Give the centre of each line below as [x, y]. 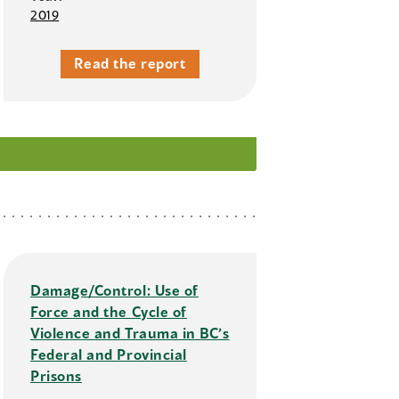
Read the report [130, 63]
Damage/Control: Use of [114, 290]
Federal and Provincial [109, 354]
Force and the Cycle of [109, 312]
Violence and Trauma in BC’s [130, 333]
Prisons [56, 376]
